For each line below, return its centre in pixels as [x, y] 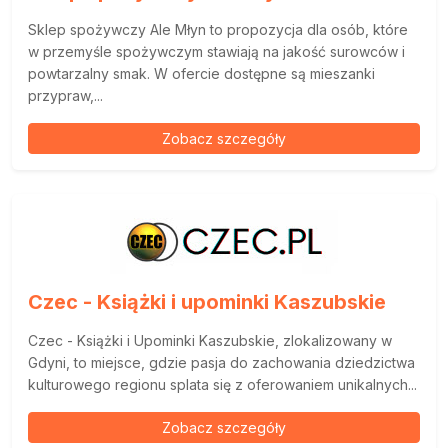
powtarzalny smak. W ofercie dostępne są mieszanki [201, 74]
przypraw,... [65, 96]
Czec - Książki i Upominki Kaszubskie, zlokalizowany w [210, 341]
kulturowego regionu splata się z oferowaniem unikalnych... [222, 385]
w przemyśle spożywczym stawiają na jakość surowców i [216, 52]
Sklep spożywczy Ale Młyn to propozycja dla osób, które [218, 30]
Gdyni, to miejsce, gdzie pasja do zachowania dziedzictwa [221, 363]
